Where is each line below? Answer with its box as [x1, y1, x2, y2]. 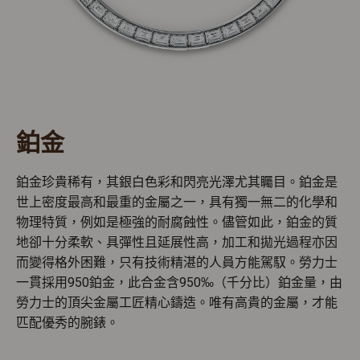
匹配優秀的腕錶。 [16, 315, 119, 331]
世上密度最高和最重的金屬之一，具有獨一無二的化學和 [16, 194, 337, 211]
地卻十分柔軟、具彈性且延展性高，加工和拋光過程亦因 [16, 235, 337, 251]
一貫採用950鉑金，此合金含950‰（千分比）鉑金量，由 [16, 275, 342, 291]
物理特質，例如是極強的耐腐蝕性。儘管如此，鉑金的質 [16, 215, 337, 231]
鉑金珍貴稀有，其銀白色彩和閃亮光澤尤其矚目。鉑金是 [16, 174, 337, 190]
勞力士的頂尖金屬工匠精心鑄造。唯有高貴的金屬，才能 [16, 295, 337, 311]
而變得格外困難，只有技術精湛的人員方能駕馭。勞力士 [16, 255, 337, 271]
